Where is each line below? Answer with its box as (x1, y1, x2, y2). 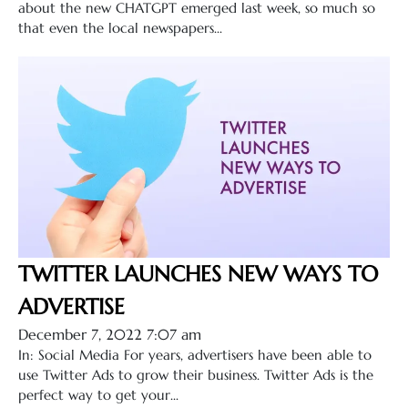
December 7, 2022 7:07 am (18, 324, 201, 343)
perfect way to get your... (18, 385, 178, 403)
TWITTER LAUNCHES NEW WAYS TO (18, 260, 378, 288)
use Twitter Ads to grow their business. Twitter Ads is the (18, 365, 373, 383)
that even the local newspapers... (18, 18, 222, 36)
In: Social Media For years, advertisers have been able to (18, 345, 372, 363)
